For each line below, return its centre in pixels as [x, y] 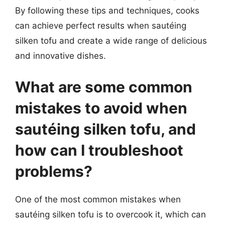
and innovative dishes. [61, 56]
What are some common [104, 87]
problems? [54, 171]
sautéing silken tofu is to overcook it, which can [110, 214]
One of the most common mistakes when [98, 199]
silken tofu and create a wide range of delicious [111, 41]
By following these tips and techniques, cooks [107, 11]
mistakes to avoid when [101, 108]
